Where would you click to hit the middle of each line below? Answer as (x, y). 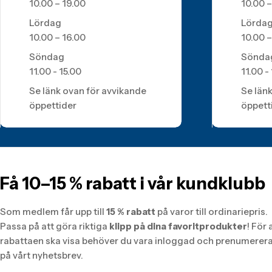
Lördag (45, 23)
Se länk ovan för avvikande (88, 91)
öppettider (53, 105)
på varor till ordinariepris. (212, 212)
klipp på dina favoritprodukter (178, 226)
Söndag (47, 57)
